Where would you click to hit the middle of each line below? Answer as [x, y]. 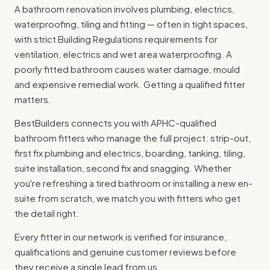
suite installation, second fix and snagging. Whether [123, 168]
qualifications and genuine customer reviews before [125, 252]
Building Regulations [100, 39]
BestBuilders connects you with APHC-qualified [115, 123]
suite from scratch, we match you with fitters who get [127, 198]
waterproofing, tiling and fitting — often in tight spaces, [131, 24]
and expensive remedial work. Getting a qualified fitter [130, 84]
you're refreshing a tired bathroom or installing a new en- [133, 183]
